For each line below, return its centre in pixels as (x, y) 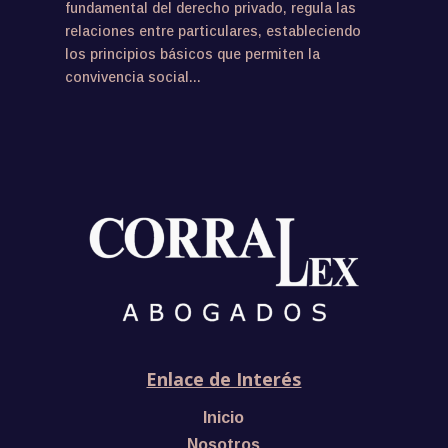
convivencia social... (132, 77)
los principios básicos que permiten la (192, 54)
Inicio (224, 418)
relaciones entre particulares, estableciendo (212, 31)
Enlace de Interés (224, 379)
